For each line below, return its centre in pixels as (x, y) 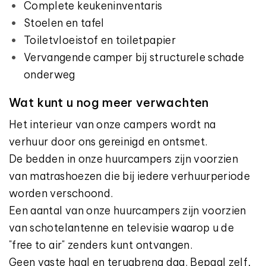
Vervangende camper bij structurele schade (134, 57)
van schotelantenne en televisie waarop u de (122, 228)
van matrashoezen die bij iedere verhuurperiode (130, 176)
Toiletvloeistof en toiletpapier (100, 40)
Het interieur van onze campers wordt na (113, 124)
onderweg (50, 75)
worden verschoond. (61, 193)
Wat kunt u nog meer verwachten (109, 102)
